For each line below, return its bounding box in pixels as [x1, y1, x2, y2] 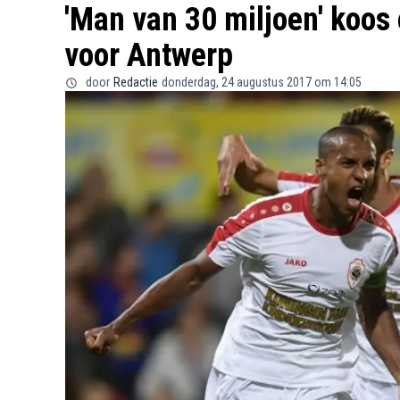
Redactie [113, 75, 158, 89]
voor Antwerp [64, 37, 233, 74]
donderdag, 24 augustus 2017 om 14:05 [162, 75, 362, 89]
